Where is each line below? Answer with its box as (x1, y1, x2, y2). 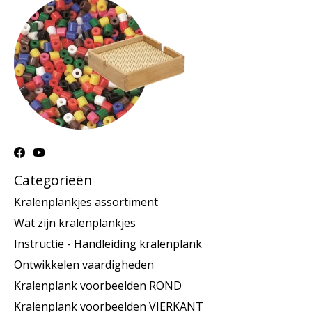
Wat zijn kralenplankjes (14, 215, 136, 231)
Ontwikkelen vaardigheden (14, 257, 154, 273)
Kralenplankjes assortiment (14, 194, 158, 210)
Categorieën (14, 170, 92, 189)
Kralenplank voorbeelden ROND (14, 278, 182, 294)
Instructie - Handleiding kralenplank (14, 236, 202, 252)
